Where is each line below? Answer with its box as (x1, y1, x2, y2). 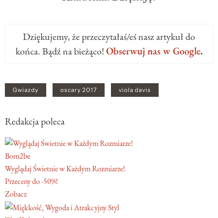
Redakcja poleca (5, 115, 65, 128)
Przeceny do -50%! (5, 176, 58, 187)
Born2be (5, 151, 30, 162)
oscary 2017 (60, 86, 97, 94)
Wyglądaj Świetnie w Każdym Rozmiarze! (5, 163, 125, 174)
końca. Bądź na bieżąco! (15, 45, 106, 58)
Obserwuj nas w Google (106, 45, 200, 58)
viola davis (119, 86, 151, 94)
